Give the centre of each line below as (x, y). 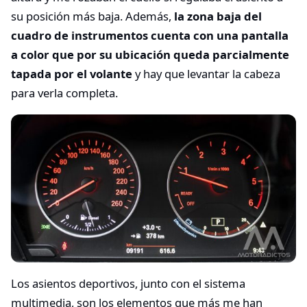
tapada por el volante (72, 73)
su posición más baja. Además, (93, 16)
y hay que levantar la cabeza (206, 73)
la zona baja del (218, 16)
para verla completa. (64, 93)
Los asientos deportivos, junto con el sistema (128, 283)
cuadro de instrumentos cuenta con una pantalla (150, 35)
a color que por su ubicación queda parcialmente (150, 54)
